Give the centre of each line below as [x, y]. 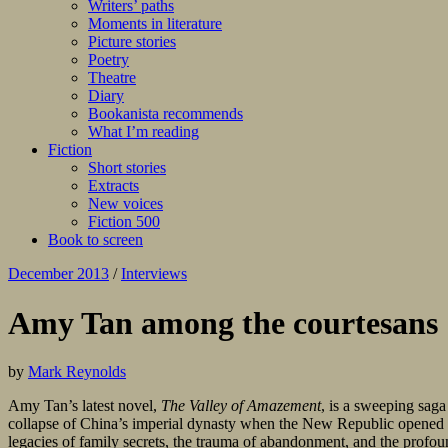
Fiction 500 [124, 222]
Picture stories [132, 42]
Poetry [108, 60]
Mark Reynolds [77, 372]
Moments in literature [155, 24]
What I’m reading [143, 132]
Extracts [113, 186]
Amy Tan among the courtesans [223, 322]
